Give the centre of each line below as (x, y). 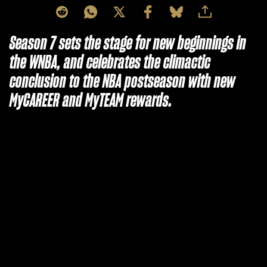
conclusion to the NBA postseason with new (122, 82)
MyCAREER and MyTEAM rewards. (91, 101)
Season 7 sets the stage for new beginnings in (128, 44)
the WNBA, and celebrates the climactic (110, 63)
